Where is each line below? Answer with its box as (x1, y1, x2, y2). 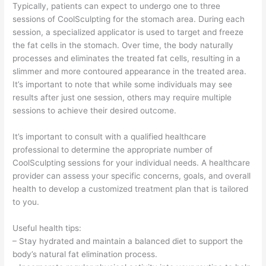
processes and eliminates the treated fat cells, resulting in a (12, 53, 241, 64)
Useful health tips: (12, 223, 82, 233)
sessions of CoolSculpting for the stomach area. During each (12, 14, 245, 24)
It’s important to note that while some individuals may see (12, 80, 233, 90)
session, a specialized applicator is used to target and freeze (12, 27, 244, 37)
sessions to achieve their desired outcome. (12, 106, 177, 116)
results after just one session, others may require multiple (12, 93, 232, 103)
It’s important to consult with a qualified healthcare (12, 132, 207, 141)
